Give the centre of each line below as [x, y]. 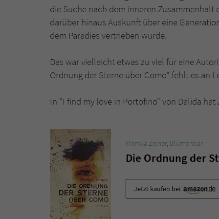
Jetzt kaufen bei [158, 188]
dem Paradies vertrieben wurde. [109, 35]
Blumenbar [186, 143]
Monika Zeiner [146, 143]
